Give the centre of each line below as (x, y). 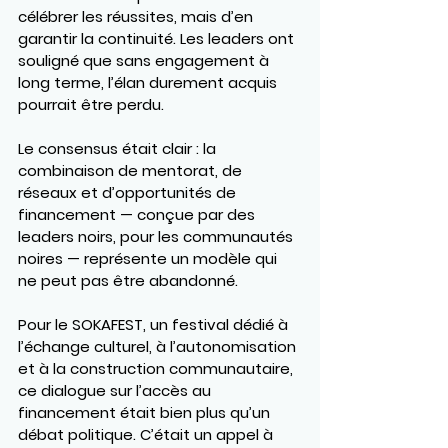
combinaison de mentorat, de (132, 170)
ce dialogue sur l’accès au (116, 390)
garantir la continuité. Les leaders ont (158, 38)
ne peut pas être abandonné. (128, 280)
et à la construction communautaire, (157, 368)
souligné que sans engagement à (145, 60)
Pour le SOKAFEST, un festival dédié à (155, 324)
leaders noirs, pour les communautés (157, 236)
